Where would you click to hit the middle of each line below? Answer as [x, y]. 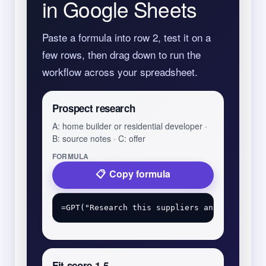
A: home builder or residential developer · [130, 126]
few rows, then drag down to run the [121, 54]
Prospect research [94, 108]
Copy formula [140, 174]
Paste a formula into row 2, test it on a [126, 37]
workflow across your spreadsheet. [120, 72]
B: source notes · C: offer [99, 138]
